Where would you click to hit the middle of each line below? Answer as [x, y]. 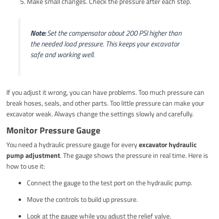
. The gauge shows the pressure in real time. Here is [134, 155]
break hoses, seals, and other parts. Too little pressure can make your [106, 103]
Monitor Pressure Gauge [54, 130]
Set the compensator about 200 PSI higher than [113, 33]
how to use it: [26, 166]
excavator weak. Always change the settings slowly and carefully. [100, 114]
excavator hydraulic [168, 144]
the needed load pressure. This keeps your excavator [105, 44]
